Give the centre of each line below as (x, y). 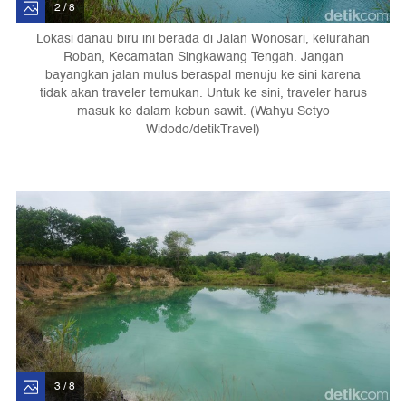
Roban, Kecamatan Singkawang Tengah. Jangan (203, 56)
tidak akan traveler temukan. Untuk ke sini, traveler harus (203, 92)
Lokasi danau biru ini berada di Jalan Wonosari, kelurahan (203, 38)
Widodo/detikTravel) (203, 129)
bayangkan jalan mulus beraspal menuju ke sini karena (203, 74)
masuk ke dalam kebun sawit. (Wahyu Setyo (203, 111)
